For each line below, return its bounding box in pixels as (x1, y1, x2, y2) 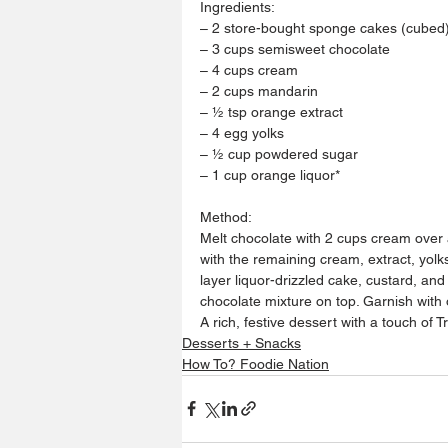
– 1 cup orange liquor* (200, 166, 340, 183)
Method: (200, 208, 252, 225)
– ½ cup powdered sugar (200, 145, 358, 162)
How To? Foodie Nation (182, 355, 329, 372)
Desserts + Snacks (182, 334, 301, 351)
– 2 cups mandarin (200, 82, 318, 99)
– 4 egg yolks (200, 124, 284, 141)
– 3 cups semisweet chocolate (200, 40, 390, 57)
